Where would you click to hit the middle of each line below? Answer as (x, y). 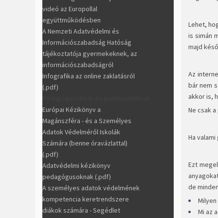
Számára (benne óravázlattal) (85, 143)
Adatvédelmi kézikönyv (76, 165)
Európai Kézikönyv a (72, 109)
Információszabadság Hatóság (87, 42)
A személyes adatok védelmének (91, 188)
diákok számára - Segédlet (81, 210)
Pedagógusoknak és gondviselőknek (96, 98)
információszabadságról (78, 64)
